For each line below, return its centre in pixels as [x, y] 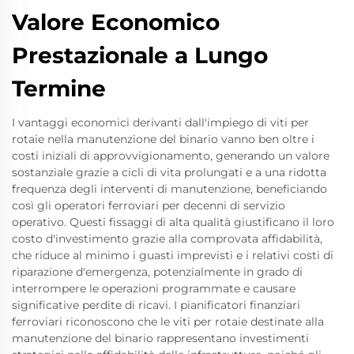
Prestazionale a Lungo [140, 55]
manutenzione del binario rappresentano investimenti [160, 338]
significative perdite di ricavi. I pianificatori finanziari [156, 305]
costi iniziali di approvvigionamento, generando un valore [171, 155]
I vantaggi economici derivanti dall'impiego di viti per [160, 122]
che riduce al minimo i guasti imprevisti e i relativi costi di [173, 255]
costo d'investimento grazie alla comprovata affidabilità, [167, 238]
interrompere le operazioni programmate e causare [154, 288]
